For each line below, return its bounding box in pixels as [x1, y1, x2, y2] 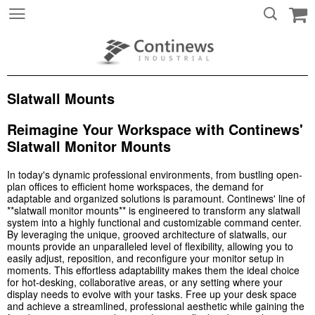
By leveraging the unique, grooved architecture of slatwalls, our [7, 227, 287, 242]
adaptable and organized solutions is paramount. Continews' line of [7, 191, 305, 206]
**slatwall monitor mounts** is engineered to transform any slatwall [7, 203, 300, 218]
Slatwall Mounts [7, 88, 115, 109]
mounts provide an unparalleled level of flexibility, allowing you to [7, 239, 293, 254]
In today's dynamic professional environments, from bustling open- [7, 167, 302, 182]
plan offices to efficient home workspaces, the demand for [7, 179, 264, 194]
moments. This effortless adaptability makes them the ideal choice [7, 263, 300, 278]
